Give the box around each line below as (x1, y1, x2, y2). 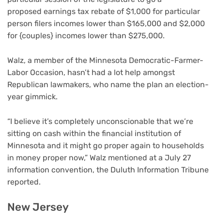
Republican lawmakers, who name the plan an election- (7, 79, 209, 89)
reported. (7, 177, 43, 186)
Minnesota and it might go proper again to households (7, 140, 204, 150)
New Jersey (7, 201, 69, 214)
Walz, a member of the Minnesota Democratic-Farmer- (7, 55, 203, 65)
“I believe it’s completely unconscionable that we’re (7, 116, 193, 126)
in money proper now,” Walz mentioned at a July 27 (7, 153, 191, 162)
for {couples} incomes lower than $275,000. (7, 31, 167, 41)
